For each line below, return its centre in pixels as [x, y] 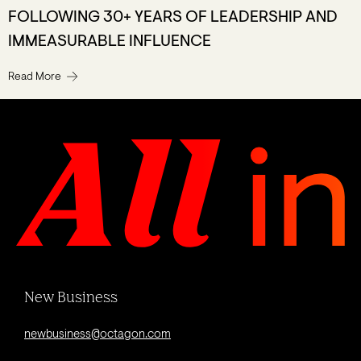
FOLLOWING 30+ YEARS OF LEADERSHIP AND [173, 18]
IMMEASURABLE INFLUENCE [110, 42]
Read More [35, 77]
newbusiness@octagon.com [98, 335]
